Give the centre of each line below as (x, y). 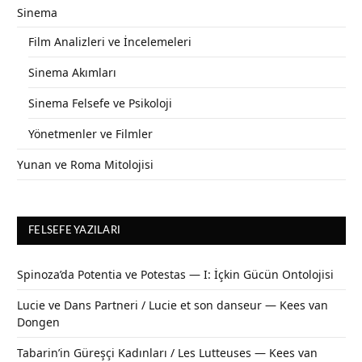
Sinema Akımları (72, 72)
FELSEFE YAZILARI (75, 230)
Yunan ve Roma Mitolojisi (85, 164)
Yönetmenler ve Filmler (90, 133)
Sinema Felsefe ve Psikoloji (100, 103)
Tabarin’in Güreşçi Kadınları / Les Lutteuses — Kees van (167, 352)
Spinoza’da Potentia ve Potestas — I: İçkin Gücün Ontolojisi (175, 274)
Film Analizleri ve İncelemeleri (110, 41)
